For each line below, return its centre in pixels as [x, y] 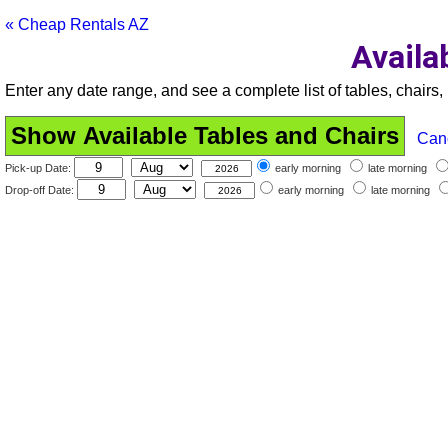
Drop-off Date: [41, 189]
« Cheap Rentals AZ [77, 24]
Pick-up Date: [39, 167]
